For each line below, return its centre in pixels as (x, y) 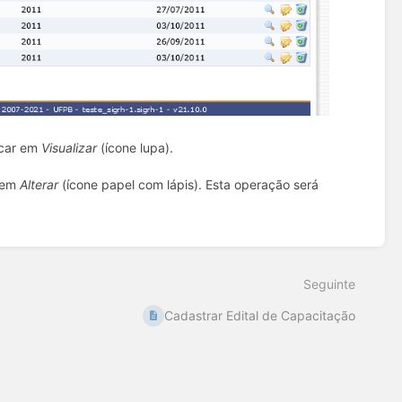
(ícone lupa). (135, 148)
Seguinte (329, 284)
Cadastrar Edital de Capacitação (260, 315)
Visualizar (70, 148)
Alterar (39, 185)
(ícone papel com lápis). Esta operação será (189, 185)
